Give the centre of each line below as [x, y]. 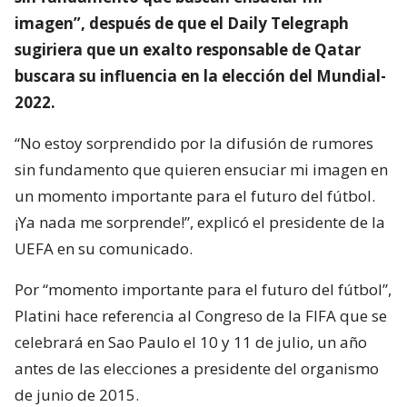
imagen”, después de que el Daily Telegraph [182, 23]
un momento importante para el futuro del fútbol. [195, 195]
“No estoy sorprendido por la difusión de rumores [194, 143]
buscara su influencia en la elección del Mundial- [200, 75]
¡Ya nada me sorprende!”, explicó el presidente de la [200, 222]
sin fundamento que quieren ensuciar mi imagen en [201, 169]
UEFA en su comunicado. [104, 248]
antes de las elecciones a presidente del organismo [197, 368]
